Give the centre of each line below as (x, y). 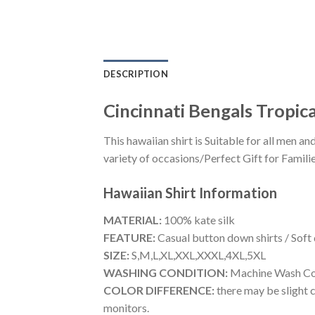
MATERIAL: (133, 219)
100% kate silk (198, 219)
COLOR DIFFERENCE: (159, 290)
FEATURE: (129, 237)
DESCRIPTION (136, 74)
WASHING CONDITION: (166, 272)
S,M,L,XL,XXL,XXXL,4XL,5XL (198, 255)
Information (238, 192)
